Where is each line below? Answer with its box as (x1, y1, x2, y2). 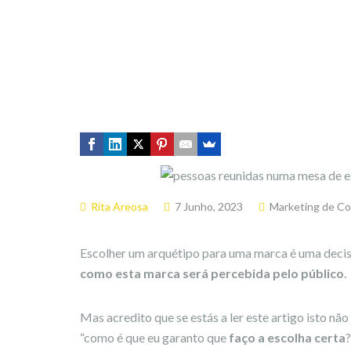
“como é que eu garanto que (80, 329, 229, 345)
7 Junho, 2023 (175, 199, 243, 213)
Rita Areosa (91, 199, 148, 213)
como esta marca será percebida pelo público (80, 265, 344, 280)
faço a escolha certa (229, 329, 346, 345)
